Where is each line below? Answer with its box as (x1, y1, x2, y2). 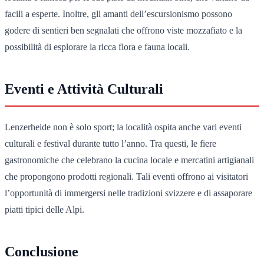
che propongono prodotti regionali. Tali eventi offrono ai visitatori (5, 171, 248, 181)
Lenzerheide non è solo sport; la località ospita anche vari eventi (5, 121, 242, 132)
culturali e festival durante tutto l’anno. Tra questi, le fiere (5, 138, 216, 148)
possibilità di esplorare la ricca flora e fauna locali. (5, 41, 190, 52)
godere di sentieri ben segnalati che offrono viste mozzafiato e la (5, 25, 242, 35)
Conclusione (5, 243, 78, 259)
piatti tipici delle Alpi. (5, 204, 84, 214)
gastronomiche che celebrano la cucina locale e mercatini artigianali (5, 154, 254, 165)
